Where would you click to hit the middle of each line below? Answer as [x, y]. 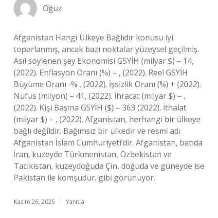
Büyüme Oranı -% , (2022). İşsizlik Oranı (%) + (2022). [107, 84]
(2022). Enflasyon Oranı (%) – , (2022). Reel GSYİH [101, 73]
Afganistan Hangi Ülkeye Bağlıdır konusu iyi [93, 37]
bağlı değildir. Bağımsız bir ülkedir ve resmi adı [97, 131]
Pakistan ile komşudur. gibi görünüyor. [84, 178]
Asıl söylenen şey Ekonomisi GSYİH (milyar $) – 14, [104, 61]
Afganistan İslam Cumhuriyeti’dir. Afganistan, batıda [108, 143]
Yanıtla [75, 202]
